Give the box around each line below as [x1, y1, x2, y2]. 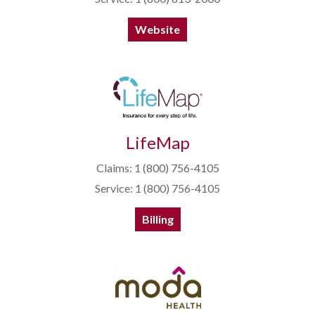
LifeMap [125, 132, 190, 153]
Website [135, 22, 180, 37]
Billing [141, 212, 174, 226]
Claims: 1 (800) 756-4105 [96, 161, 219, 175]
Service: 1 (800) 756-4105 [95, 181, 220, 195]
